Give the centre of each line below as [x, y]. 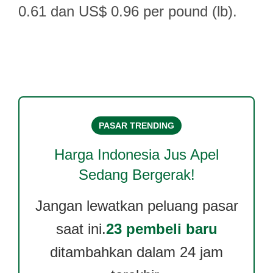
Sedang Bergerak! [136, 175]
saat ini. [81, 229]
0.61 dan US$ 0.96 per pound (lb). [128, 11]
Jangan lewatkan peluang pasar [136, 206]
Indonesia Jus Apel [158, 154]
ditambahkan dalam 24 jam [136, 252]
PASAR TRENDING [136, 126]
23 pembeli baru [161, 229]
